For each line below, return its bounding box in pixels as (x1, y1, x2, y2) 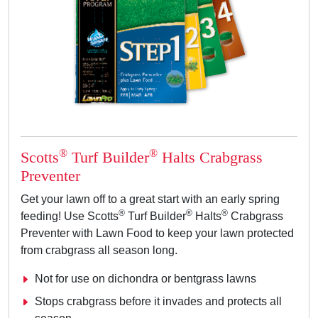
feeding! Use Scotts (21, 210, 119, 223)
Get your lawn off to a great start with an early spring (21, 193, 280, 206)
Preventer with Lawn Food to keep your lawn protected (21, 227, 294, 240)
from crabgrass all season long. (21, 244, 177, 257)
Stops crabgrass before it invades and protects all (35, 295, 282, 308)
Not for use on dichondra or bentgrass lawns (35, 273, 256, 285)
